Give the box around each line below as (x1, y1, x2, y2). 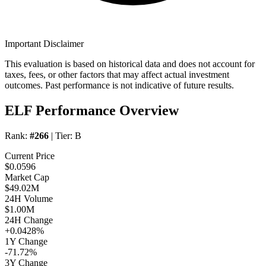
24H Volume (5, 194, 53, 204)
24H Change (5, 215, 53, 226)
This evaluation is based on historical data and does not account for (5, 59, 255, 69)
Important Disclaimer (5, 39, 84, 49)
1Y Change (5, 236, 47, 247)
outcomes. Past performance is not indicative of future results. (5, 80, 234, 91)
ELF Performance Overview (5, 103, 179, 119)
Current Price (5, 151, 55, 161)
